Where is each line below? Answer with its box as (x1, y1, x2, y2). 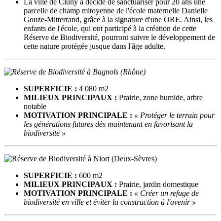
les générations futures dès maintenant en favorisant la (24, 119, 193, 128)
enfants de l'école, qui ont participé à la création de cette (24, 24, 196, 33)
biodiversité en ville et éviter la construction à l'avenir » (24, 197, 196, 206)
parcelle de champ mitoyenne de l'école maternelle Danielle (24, 6, 208, 15)
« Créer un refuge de (134, 188, 199, 197)
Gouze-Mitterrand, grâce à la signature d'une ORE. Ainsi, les (24, 15, 213, 24)
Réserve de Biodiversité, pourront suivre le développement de (24, 33, 215, 41)
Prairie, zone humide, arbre (119, 93, 203, 102)
